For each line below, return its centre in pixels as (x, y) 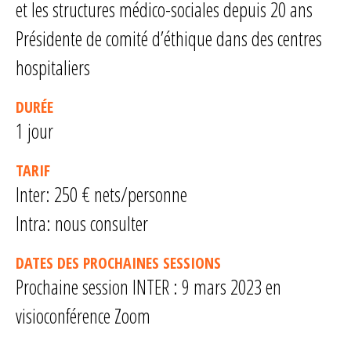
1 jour (34, 131)
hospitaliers (53, 67)
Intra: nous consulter (82, 223)
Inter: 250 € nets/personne (101, 194)
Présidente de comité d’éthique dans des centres (169, 38)
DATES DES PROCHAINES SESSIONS (118, 263)
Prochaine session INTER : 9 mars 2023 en (148, 287)
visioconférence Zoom (83, 316)
